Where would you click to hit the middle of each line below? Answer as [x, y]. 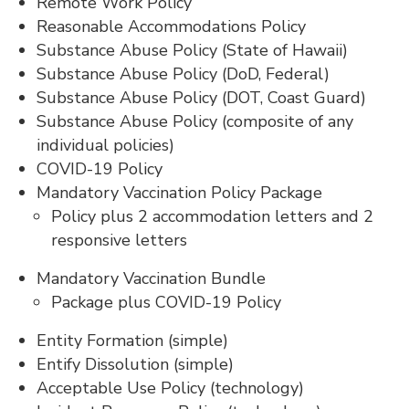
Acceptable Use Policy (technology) [170, 388]
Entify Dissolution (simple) [135, 364]
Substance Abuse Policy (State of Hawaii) [192, 50]
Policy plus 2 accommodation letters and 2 [212, 216]
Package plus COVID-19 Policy [166, 302]
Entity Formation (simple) [132, 340]
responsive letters [119, 240]
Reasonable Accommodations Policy [171, 26]
